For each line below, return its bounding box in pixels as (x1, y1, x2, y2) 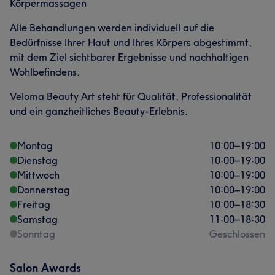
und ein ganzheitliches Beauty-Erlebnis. (10, 105, 188, 117)
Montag (17, 139, 53, 152)
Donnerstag (17, 184, 70, 196)
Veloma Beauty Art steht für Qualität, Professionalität (10, 90, 252, 103)
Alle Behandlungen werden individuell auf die (10, 21, 214, 34)
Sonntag (17, 228, 55, 240)
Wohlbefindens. (10, 66, 80, 78)
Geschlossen (209, 228, 265, 240)
